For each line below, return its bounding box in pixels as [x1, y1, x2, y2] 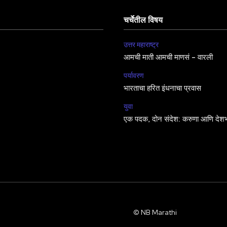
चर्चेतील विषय [124, 16, 163, 25]
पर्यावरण [124, 71, 144, 81]
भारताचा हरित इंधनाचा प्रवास [124, 85, 201, 93]
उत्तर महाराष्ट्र [124, 40, 159, 50]
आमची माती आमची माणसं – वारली [124, 54, 213, 62]
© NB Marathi [133, 208, 177, 217]
